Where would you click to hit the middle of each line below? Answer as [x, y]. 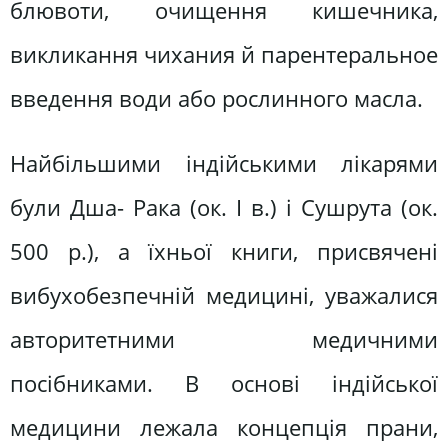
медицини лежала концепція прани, [224, 428]
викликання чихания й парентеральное [224, 54]
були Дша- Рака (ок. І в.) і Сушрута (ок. [224, 208]
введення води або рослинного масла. [216, 98]
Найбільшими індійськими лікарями [224, 164]
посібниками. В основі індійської [224, 384]
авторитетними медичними [224, 340]
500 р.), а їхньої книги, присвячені [224, 252]
